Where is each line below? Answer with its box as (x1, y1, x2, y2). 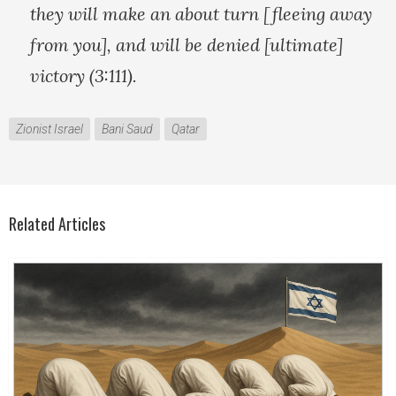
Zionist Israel (16, 122, 83, 137)
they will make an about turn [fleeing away (30, 3, 372, 26)
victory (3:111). (30, 65, 137, 88)
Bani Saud (102, 122, 153, 137)
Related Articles (9, 212, 105, 236)
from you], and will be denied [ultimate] (30, 34, 343, 57)
